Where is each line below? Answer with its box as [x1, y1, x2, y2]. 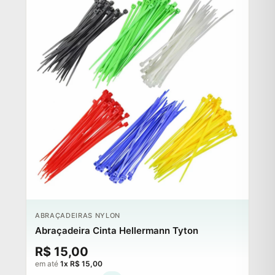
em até [35, 258, 60, 268]
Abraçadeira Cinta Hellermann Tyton [35, 224, 198, 236]
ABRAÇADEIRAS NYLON [35, 211, 120, 220]
